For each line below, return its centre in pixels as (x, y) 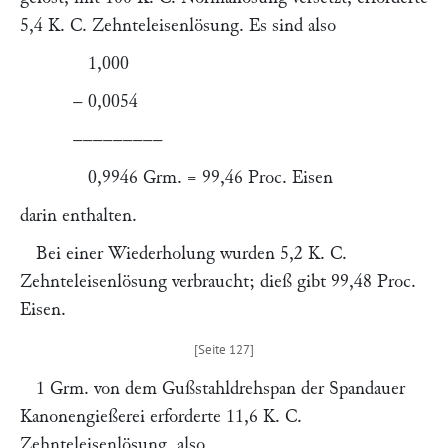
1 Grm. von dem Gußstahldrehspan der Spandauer (220, 388)
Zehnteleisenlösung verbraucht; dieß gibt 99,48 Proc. (218, 281)
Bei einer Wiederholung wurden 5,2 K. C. (191, 253)
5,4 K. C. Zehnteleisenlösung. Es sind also (178, 25)
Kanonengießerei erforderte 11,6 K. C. (161, 416)
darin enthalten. (78, 215)
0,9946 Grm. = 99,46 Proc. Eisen (203, 177)
